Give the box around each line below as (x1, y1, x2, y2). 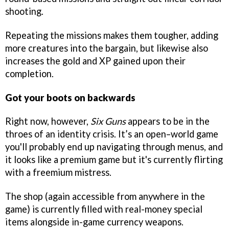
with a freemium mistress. (5, 167, 111, 178)
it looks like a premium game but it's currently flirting (5, 154, 223, 166)
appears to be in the (126, 116, 210, 127)
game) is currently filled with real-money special (5, 203, 202, 215)
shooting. (5, 5, 43, 17)
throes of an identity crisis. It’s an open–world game (5, 128, 218, 140)
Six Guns (90, 116, 126, 127)
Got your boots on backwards (5, 91, 135, 103)
